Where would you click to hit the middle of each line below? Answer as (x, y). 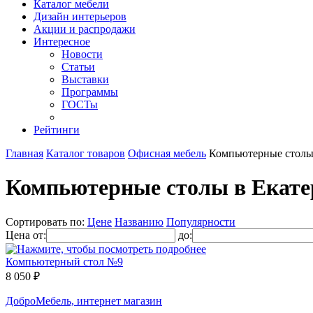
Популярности (201, 221)
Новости (82, 54)
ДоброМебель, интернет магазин (84, 300)
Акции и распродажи (85, 29)
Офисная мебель (167, 153)
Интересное (62, 42)
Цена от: (26, 235)
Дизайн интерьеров (80, 16)
